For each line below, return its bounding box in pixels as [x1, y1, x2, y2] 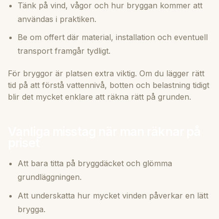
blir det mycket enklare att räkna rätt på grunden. [8, 92, 191, 102]
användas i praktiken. [18, 14, 96, 24]
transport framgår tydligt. [18, 46, 110, 56]
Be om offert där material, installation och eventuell [18, 32, 208, 43]
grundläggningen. [18, 172, 82, 182]
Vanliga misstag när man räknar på [8, 124, 201, 139]
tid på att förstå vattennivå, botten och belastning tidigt [8, 80, 209, 90]
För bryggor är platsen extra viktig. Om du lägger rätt [8, 68, 204, 79]
